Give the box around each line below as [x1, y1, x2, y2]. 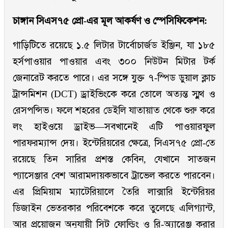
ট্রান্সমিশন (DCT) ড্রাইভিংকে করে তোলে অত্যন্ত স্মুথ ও [13, 89, 215, 100]
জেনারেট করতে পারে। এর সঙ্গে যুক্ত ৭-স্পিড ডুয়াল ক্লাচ [13, 72, 215, 83]
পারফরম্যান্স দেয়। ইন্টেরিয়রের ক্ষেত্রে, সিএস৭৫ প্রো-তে [13, 137, 215, 149]
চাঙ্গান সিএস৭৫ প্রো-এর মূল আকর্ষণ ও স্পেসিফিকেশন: [13, 15, 207, 26]
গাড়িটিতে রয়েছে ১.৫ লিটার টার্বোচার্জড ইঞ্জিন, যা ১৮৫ [13, 40, 215, 51]
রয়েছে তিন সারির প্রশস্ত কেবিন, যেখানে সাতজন [13, 154, 215, 165]
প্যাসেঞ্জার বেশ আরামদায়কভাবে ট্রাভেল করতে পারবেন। [13, 170, 215, 181]
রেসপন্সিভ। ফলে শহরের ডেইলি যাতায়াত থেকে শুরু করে [13, 105, 215, 116]
